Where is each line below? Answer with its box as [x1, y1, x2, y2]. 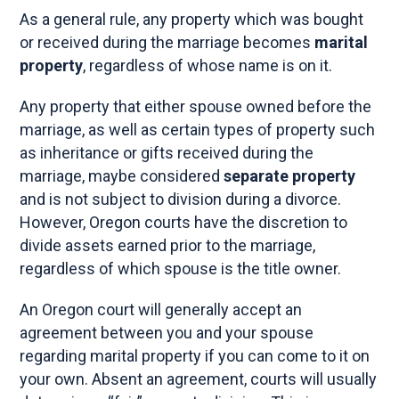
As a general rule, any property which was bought [20, 9, 364, 28]
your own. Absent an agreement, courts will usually [20, 369, 378, 388]
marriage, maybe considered [20, 166, 224, 185]
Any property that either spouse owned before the [20, 96, 372, 116]
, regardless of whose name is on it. [83, 55, 337, 75]
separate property [224, 166, 356, 185]
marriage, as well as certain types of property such [20, 119, 376, 139]
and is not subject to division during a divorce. [20, 189, 342, 208]
